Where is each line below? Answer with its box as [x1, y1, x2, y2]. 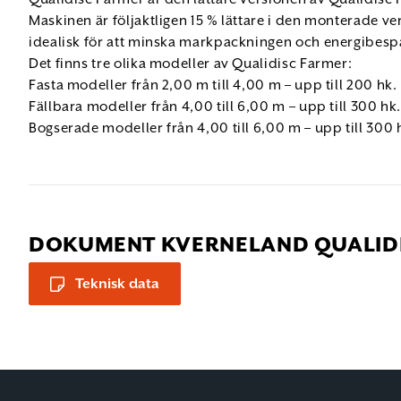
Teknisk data [75, 275, 160, 293]
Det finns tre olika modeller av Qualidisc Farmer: [29, 56, 353, 72]
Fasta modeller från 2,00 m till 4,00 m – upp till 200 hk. [29, 78, 397, 93]
